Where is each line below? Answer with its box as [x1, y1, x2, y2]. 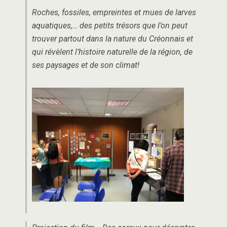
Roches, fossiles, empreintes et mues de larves [32, 7, 196, 17]
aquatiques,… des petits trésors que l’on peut [32, 20, 187, 30]
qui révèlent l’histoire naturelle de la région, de [32, 47, 193, 57]
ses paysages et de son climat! [32, 60, 139, 70]
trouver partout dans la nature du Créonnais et [32, 33, 193, 44]
